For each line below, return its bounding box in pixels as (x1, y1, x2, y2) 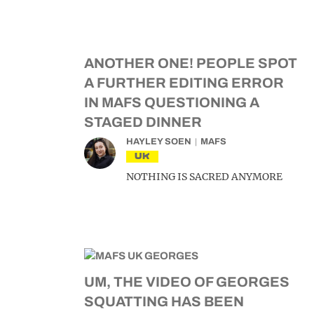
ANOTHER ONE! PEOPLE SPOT (84, 55, 297, 71)
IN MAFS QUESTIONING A (84, 95, 259, 110)
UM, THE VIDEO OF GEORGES (84, 274, 289, 289)
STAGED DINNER (84, 114, 202, 130)
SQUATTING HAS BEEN (84, 294, 244, 309)
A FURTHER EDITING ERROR (84, 75, 284, 90)
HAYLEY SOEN (126, 137, 191, 146)
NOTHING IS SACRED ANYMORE (126, 170, 282, 183)
